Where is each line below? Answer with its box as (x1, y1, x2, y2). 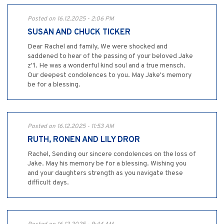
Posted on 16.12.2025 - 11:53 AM (27, 122, 114, 130)
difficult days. (27, 178, 69, 187)
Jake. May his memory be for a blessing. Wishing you (27, 159, 186, 168)
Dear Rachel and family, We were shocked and (27, 42, 167, 51)
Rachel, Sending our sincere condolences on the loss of (27, 149, 196, 158)
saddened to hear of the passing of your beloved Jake (27, 51, 193, 60)
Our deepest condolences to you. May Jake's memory (27, 70, 191, 79)
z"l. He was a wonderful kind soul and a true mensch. (27, 61, 185, 70)
